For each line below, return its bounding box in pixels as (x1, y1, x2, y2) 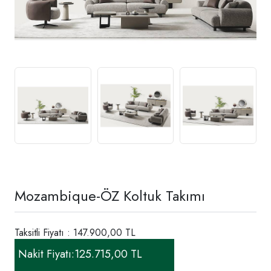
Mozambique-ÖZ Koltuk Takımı (15, 184, 205, 206)
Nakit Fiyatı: (18, 246, 74, 262)
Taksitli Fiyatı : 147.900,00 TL (15, 225, 135, 240)
